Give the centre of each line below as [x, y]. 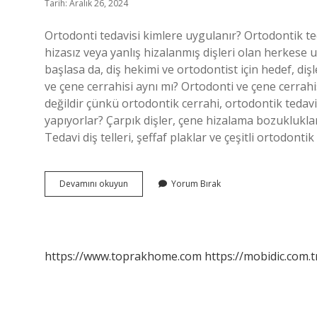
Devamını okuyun [94, 184]
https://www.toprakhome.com [123, 256]
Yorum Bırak [196, 184]
